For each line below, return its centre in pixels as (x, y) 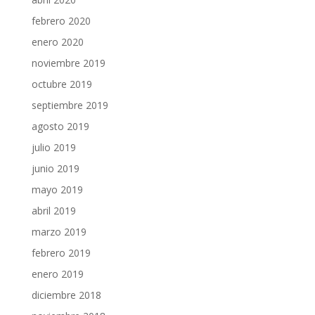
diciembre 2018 (66, 295)
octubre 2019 (62, 84)
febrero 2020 (61, 21)
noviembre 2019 (68, 63)
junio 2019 (55, 168)
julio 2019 (53, 147)
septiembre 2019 (70, 105)
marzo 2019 (59, 232)
